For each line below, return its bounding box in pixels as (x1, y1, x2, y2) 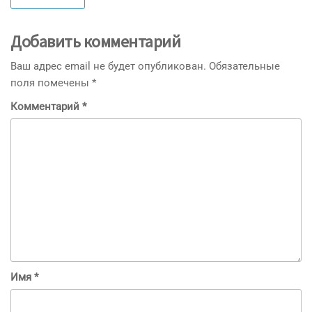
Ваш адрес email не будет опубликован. (10, 59, 206, 72)
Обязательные (209, 59, 280, 72)
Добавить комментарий (10, 30, 181, 52)
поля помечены (10, 76, 92, 89)
